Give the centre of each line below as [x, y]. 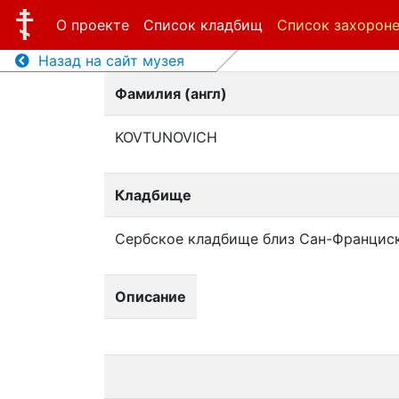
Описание [151, 297]
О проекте [92, 25]
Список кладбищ [203, 25]
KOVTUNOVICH [166, 137]
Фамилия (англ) [171, 94]
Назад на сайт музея [106, 61]
